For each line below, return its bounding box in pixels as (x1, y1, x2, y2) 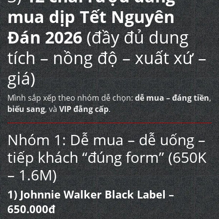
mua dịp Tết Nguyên (7, 5, 175, 28)
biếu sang (7, 104, 45, 114)
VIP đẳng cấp (59, 104, 109, 114)
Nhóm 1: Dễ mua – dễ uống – (7, 130, 205, 150)
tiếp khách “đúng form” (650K (7, 147, 206, 167)
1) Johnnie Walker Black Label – (7, 187, 174, 201)
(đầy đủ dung (82, 26, 189, 48)
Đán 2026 (7, 26, 82, 48)
